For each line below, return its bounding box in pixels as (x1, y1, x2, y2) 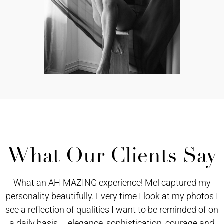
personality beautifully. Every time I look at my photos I (5, 190, 218, 201)
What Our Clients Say (7, 141, 216, 169)
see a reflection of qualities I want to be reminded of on (5, 204, 218, 215)
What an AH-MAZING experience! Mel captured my (13, 177, 211, 188)
